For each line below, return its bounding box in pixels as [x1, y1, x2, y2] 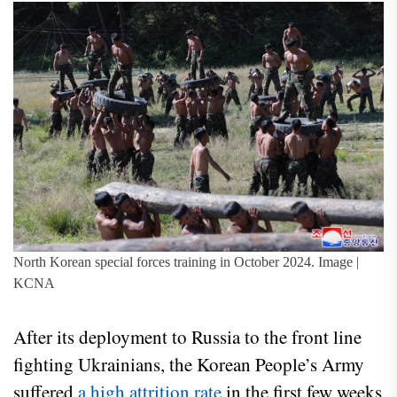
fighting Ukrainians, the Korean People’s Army [13, 352, 364, 378]
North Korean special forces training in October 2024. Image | [13, 254, 359, 270]
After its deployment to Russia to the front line [13, 324, 362, 350]
